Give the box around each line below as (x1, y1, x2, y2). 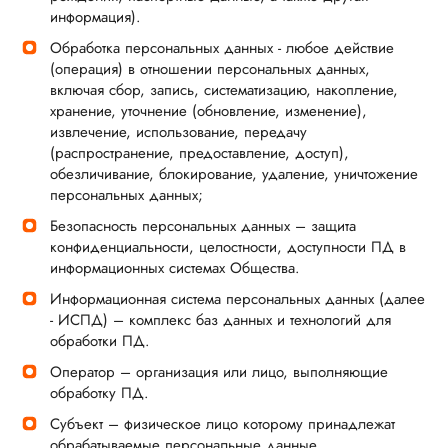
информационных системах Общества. (50, 257, 300, 279)
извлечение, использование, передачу (50, 121, 307, 143)
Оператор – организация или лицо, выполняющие (50, 361, 388, 383)
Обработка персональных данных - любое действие (50, 37, 394, 59)
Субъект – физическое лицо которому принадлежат (50, 413, 395, 435)
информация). (50, 6, 141, 28)
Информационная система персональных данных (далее (50, 288, 425, 310)
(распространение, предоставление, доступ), (50, 142, 349, 164)
